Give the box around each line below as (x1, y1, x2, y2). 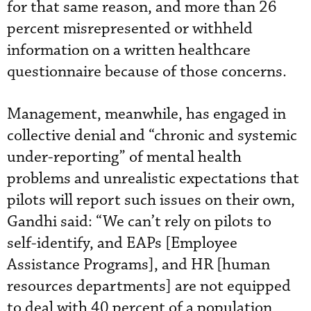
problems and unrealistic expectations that (7, 168, 299, 189)
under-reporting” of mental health (7, 146, 242, 167)
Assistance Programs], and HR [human (7, 254, 270, 275)
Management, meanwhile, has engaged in (7, 103, 286, 124)
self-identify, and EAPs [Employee (7, 233, 237, 253)
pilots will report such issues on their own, (7, 190, 295, 210)
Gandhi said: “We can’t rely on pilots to (7, 211, 271, 232)
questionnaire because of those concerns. (7, 61, 287, 82)
